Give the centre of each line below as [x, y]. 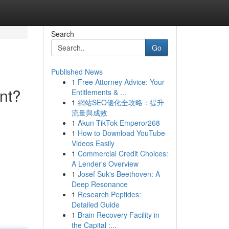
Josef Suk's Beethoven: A [119, 174]
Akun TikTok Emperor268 [119, 123]
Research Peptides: [109, 194]
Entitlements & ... [99, 92]
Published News [77, 72]
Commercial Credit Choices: [123, 153]
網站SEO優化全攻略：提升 [121, 102]
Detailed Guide [95, 204]
